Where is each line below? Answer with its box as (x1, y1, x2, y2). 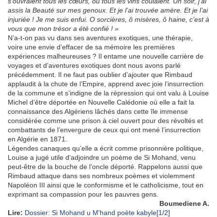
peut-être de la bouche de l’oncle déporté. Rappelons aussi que (8, 162, 202, 170)
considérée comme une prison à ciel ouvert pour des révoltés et (8, 116, 203, 124)
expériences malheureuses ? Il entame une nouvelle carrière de (8, 52, 203, 60)
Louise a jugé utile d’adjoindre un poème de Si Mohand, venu (8, 153, 196, 161)
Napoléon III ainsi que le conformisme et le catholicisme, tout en (8, 181, 203, 189)
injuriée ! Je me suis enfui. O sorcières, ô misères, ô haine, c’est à (8, 15, 209, 23)
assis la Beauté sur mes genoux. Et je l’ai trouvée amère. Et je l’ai (8, 6, 208, 14)
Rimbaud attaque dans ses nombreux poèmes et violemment (8, 171, 195, 180)
